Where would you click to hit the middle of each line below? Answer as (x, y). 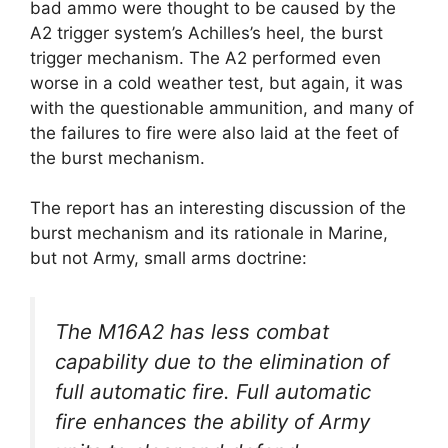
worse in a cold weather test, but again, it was (216, 82)
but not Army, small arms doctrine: (168, 258)
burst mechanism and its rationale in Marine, (209, 233)
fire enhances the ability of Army (212, 421)
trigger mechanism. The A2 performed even (205, 57)
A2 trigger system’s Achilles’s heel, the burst (206, 32)
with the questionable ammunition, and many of (222, 107)
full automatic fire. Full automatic (213, 391)
